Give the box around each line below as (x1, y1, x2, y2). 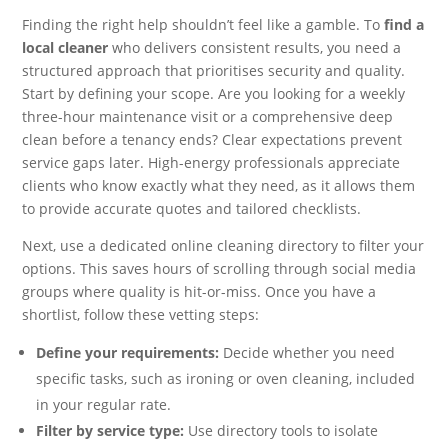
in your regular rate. (36, 394, 172, 414)
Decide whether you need (219, 342, 396, 362)
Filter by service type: (36, 420, 185, 440)
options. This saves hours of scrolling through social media (22, 258, 417, 278)
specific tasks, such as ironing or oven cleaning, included (36, 368, 416, 388)
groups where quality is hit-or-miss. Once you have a (22, 281, 377, 301)
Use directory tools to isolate (184, 420, 379, 440)
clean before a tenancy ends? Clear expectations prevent (22, 129, 403, 149)
